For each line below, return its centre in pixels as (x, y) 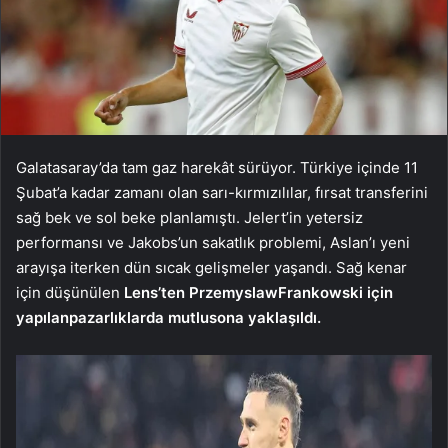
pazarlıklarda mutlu (139, 317)
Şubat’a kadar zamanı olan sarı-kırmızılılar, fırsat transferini (222, 192)
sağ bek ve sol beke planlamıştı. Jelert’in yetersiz (189, 217)
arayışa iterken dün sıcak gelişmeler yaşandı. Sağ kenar (211, 267)
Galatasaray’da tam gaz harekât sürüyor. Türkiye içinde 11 (217, 167)
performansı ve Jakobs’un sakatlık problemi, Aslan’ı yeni (213, 242)
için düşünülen (70, 292)
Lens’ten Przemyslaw (201, 292)
